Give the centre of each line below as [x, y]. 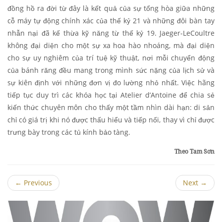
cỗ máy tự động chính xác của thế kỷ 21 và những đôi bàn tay [111, 20]
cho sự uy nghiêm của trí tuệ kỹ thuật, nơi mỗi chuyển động [111, 57]
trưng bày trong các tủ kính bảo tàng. [69, 132]
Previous [37, 182]
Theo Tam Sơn [194, 151]
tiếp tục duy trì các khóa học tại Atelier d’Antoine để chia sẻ [111, 95]
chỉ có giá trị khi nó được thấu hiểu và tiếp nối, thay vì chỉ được [111, 119]
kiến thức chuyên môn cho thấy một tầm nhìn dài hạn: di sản [111, 107]
